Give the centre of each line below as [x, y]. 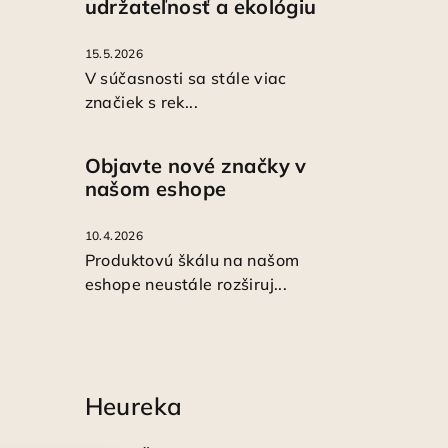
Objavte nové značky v [195, 165]
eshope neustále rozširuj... [186, 283]
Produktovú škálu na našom [192, 259]
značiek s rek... [141, 101]
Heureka [133, 405]
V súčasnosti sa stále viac [185, 77]
